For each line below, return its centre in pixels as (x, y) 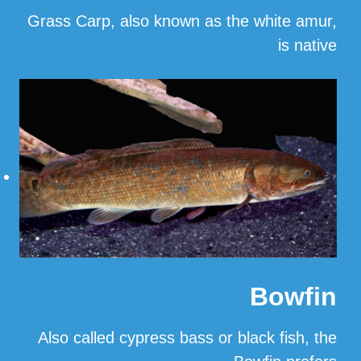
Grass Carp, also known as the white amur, (182, 21)
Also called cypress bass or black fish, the (187, 337)
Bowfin (293, 296)
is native (307, 46)
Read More (297, 86)
